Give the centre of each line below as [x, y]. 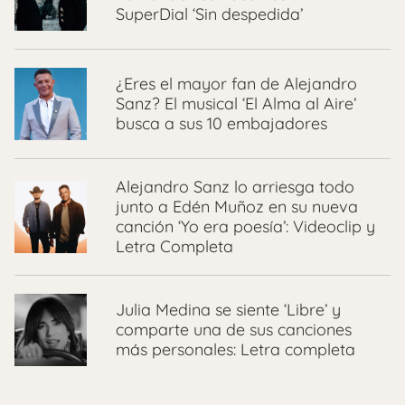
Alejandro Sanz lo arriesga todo [235, 187]
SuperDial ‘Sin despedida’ [209, 14]
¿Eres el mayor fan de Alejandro [236, 84]
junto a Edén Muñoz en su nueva [237, 207]
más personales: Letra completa [235, 350]
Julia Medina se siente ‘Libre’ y [228, 310]
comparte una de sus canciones [234, 330]
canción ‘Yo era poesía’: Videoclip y [245, 227]
